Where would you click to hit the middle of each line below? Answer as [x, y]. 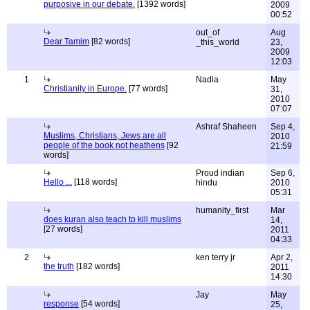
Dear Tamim [66, 42]
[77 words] [147, 89]
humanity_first [222, 210]
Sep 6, [283, 173]
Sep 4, [283, 127]
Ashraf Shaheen [226, 127]
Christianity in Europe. [85, 89]
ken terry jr [216, 257]
